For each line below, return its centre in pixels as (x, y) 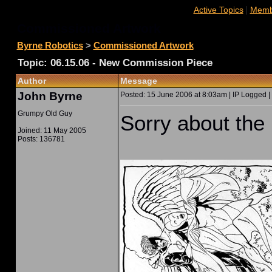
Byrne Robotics (50, 45)
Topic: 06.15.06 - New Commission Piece (115, 63)
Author (32, 81)
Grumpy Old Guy (45, 114)
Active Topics (218, 10)
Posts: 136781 (41, 139)
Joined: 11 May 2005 (52, 131)
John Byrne (50, 96)
